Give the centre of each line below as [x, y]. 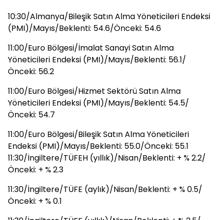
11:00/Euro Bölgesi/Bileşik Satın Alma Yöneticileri [98, 134]
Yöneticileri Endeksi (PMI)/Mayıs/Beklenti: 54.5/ [98, 103]
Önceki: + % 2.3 [36, 170]
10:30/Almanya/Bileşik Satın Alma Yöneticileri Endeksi [109, 16]
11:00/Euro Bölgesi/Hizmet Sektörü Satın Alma [94, 91]
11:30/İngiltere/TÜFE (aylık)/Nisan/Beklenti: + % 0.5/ [105, 189]
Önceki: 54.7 [31, 115]
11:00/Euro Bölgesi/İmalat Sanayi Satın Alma [91, 48]
